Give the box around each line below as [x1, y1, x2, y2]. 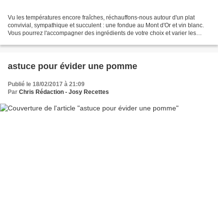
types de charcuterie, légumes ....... [8, 37, 99, 45]
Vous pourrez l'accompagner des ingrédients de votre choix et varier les [8, 30, 196, 37]
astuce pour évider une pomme [8, 61, 137, 72]
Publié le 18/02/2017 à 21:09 [8, 81, 85, 88]
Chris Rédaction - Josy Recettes [19, 89, 109, 96]
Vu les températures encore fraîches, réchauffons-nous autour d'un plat [8, 14, 195, 21]
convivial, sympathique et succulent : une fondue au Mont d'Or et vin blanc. [8, 22, 204, 29]
